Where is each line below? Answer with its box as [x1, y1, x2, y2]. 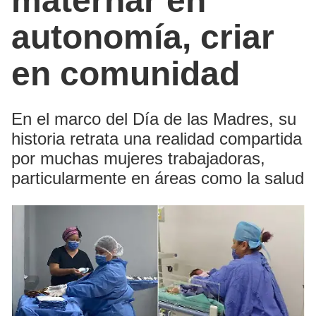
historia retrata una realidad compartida [11, 128, 302, 148]
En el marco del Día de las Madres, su [11, 109, 296, 128]
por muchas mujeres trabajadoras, [11, 148, 265, 168]
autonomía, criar [11, 18, 274, 56]
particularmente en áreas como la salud [11, 168, 304, 188]
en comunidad [11, 54, 240, 92]
